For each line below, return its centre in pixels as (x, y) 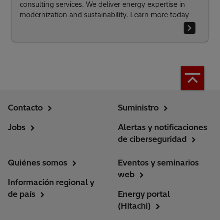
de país (22, 194)
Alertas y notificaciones (163, 127)
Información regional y (51, 182)
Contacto (25, 108)
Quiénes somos (38, 163)
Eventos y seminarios (158, 163)
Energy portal (144, 194)
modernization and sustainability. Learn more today (104, 15)
